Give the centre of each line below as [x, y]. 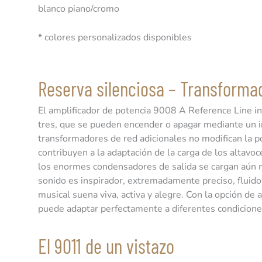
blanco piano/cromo [79, 8]
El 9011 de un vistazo [106, 246]
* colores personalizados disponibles [115, 38]
